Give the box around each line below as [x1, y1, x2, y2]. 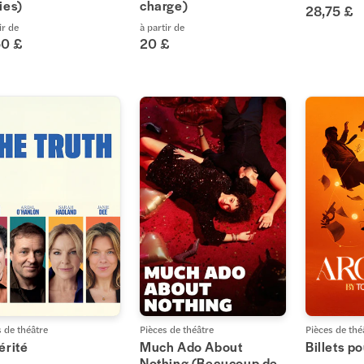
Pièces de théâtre [140, 322, 214, 337]
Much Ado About [140, 337, 243, 357]
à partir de [140, 19, 184, 35]
